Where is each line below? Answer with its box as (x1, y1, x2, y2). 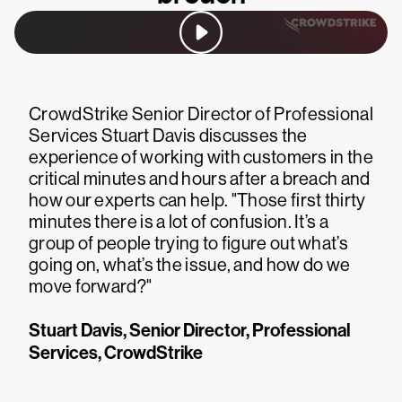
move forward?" (29, 276, 153, 297)
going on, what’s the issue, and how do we (29, 255, 351, 275)
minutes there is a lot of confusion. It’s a (29, 212, 328, 232)
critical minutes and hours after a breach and (29, 169, 371, 189)
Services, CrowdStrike (29, 342, 203, 363)
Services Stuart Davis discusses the (29, 126, 308, 146)
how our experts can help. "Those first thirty (29, 190, 366, 211)
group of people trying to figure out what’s (29, 233, 348, 254)
